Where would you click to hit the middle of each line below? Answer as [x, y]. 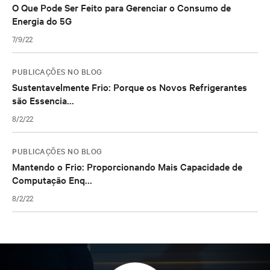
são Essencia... [43, 100]
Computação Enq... [52, 180]
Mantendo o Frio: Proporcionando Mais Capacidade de [127, 166]
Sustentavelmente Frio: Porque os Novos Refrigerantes [130, 87]
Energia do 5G [42, 20]
